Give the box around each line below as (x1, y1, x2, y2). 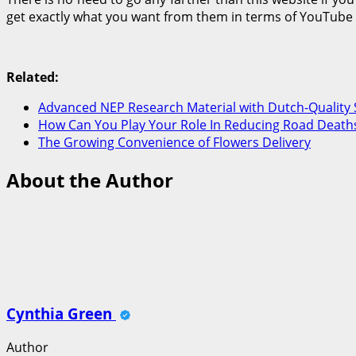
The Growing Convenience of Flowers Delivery (38, 133, 311, 151)
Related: (6, 68, 59, 86)
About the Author (6, 166, 173, 193)
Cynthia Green (6, 304, 116, 324)
